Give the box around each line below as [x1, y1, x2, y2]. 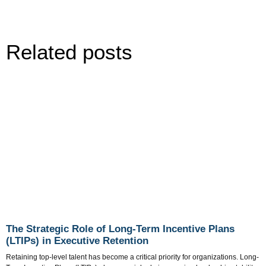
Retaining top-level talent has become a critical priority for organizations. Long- [6, 253, 259, 262]
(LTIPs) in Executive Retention [6, 235, 151, 247]
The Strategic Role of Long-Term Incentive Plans [6, 223, 235, 235]
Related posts [6, 40, 132, 64]
